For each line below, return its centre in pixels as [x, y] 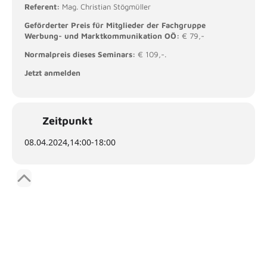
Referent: [43, 6]
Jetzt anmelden [52, 72]
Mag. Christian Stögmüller [106, 6]
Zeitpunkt [67, 120]
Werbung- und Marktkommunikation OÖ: [102, 35]
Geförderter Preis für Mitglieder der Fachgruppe [115, 25]
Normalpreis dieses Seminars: [80, 54]
